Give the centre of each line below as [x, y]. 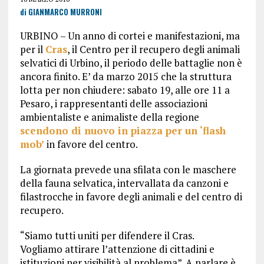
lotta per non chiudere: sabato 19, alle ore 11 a [125, 90]
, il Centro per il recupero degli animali [153, 49]
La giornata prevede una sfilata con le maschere [128, 169]
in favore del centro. [91, 144]
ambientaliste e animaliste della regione [109, 117]
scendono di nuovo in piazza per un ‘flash [123, 130]
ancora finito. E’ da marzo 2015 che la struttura [126, 76]
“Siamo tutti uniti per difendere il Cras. [107, 235]
